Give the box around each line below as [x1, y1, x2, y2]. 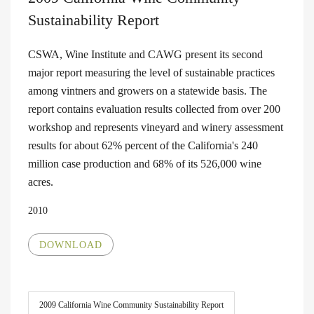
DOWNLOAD [39, 239, 102, 250]
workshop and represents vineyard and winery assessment [28, 121, 283, 133]
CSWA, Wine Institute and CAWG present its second [28, 48, 263, 60]
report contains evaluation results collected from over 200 [28, 102, 280, 115]
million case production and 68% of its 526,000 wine [28, 157, 261, 170]
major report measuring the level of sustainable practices [28, 66, 275, 78]
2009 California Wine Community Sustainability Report [39, 299, 224, 310]
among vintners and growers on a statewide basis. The [28, 84, 267, 97]
